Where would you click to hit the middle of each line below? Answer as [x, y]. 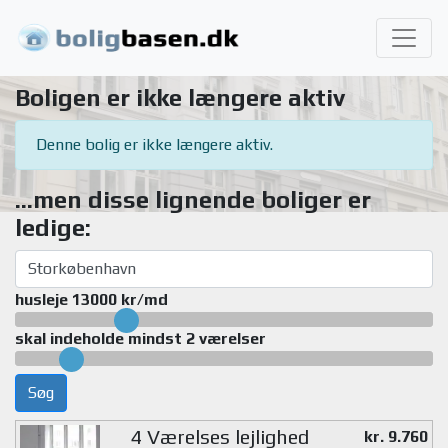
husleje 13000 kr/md [91, 299]
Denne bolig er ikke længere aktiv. [154, 144]
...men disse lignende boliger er [193, 199]
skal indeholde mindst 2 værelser [140, 338]
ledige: [53, 227]
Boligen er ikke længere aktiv [180, 97]
